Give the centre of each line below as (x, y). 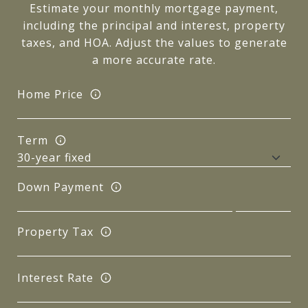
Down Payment (60, 187)
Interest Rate (55, 277)
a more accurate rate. (154, 60)
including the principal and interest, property (154, 25)
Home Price (50, 94)
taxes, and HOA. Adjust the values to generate (154, 43)
